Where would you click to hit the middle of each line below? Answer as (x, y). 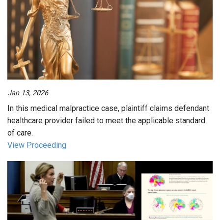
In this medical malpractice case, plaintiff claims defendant (108, 109)
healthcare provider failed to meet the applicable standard (106, 121)
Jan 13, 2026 (28, 93)
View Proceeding (37, 145)
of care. (20, 133)
